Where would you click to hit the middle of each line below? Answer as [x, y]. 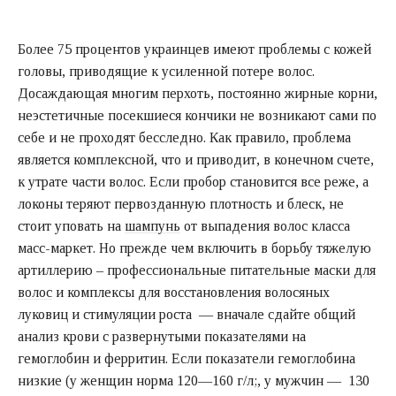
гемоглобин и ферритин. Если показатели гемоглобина [187, 358]
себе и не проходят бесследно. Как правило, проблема [184, 137]
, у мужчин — [301, 380]
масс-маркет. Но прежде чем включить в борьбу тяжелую [194, 247]
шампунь [152, 225]
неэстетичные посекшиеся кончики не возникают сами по [197, 115]
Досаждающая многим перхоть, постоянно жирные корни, [198, 93]
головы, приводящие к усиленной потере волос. [166, 71]
